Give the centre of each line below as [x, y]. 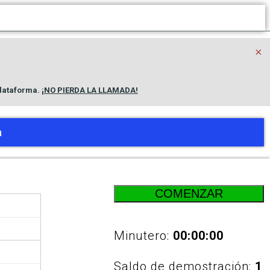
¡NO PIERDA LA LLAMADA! [89, 90]
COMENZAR [189, 193]
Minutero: [144, 236]
